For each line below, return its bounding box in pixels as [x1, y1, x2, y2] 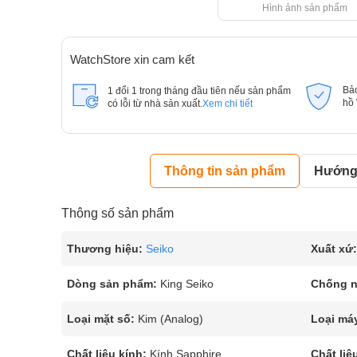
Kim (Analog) [138, 312, 203, 325]
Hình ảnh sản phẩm [262, 2, 348, 14]
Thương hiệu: [67, 242, 143, 255]
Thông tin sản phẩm [164, 164, 286, 178]
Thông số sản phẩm [61, 206, 174, 220]
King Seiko [160, 277, 214, 290]
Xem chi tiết [202, 99, 253, 108]
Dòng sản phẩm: [67, 277, 157, 290]
